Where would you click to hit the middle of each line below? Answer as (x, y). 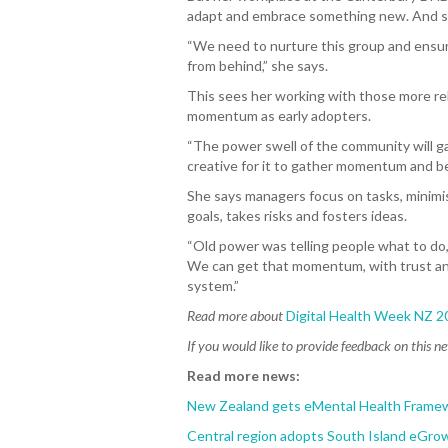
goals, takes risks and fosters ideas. (297, 215)
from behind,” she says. (257, 65)
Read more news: (243, 375)
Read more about (236, 315)
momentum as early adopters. (279, 115)
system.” (213, 285)
